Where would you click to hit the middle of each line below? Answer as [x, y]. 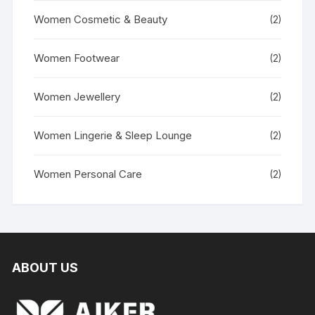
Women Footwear [77, 58]
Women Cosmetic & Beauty [101, 20]
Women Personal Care [88, 174]
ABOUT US [45, 268]
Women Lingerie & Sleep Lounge [113, 136]
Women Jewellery [77, 97]
